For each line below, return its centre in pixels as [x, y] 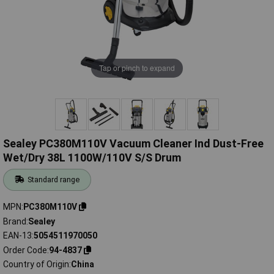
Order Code [25, 250]
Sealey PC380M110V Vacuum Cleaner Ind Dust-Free [133, 144]
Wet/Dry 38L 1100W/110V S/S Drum [92, 158]
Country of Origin [36, 265]
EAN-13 [17, 236]
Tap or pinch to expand [137, 68]
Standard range [54, 180]
